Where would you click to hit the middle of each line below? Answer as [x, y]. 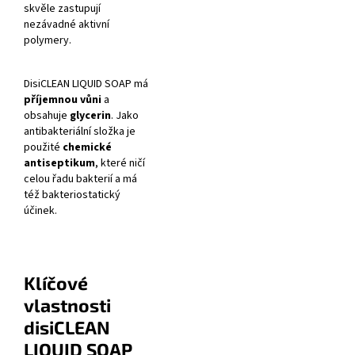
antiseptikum [59, 164]
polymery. [48, 41]
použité [43, 148]
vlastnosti [67, 305]
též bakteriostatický [72, 195]
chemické [87, 148]
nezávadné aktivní [67, 25]
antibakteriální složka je [80, 132]
